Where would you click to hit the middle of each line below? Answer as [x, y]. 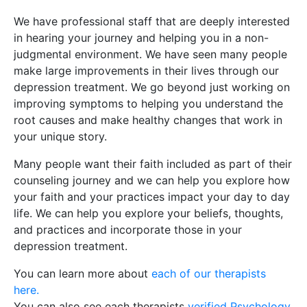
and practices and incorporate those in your [128, 230]
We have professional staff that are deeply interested [152, 22]
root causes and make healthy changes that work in [148, 120]
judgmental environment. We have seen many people [150, 54]
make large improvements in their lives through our [146, 71]
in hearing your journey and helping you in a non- [141, 38]
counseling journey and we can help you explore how [152, 181]
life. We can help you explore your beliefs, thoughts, [148, 213]
